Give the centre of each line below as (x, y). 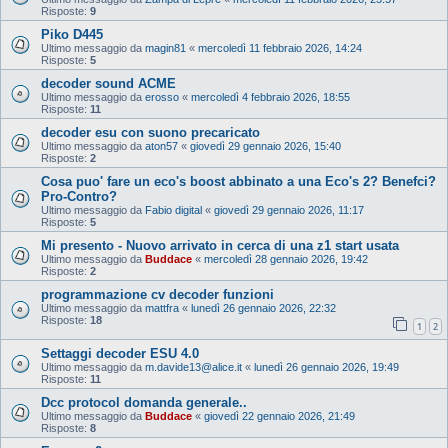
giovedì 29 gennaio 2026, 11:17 (289, 209)
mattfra (162, 307)
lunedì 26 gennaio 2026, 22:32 (263, 307)
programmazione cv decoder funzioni (157, 294)
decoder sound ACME (108, 83)
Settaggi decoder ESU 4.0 (120, 353)
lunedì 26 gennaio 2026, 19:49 (326, 366)
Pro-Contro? (79, 196)
